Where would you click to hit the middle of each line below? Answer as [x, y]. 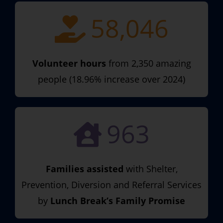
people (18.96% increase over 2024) [111, 79]
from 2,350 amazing [148, 63]
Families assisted [84, 168]
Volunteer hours [69, 63]
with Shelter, [150, 168]
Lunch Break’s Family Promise [118, 200]
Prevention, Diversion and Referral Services [111, 184]
